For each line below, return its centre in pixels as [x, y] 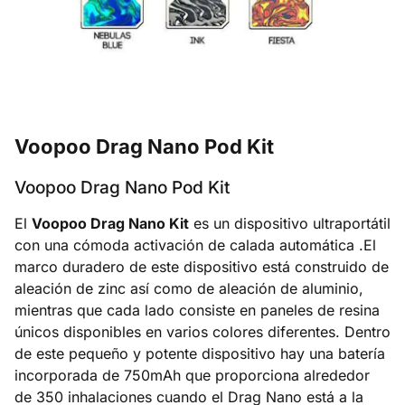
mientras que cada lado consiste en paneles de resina [197, 311]
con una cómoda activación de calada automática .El [195, 245]
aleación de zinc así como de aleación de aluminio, [189, 289]
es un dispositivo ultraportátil [290, 224]
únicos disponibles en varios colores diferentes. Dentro [202, 332]
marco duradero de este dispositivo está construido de [202, 267]
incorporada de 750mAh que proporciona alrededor [192, 376]
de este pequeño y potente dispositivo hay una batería [200, 354]
